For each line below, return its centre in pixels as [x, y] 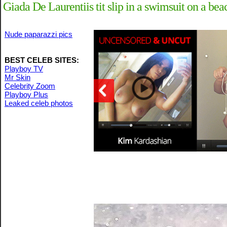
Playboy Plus [26, 94]
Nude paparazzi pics [39, 34]
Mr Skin [17, 77]
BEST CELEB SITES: [42, 60]
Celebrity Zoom [30, 86]
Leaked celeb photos [39, 103]
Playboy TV [24, 69]
